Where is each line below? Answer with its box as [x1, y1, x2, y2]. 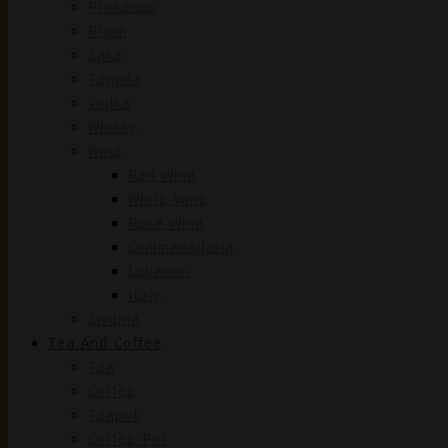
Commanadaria [128, 238, 234, 256]
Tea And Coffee [48, 334, 162, 352]
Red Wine [128, 166, 196, 184]
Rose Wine [128, 214, 204, 232]
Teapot [88, 406, 139, 424]
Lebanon [128, 262, 190, 280]
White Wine [128, 190, 208, 208]
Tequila [88, 70, 141, 88]
